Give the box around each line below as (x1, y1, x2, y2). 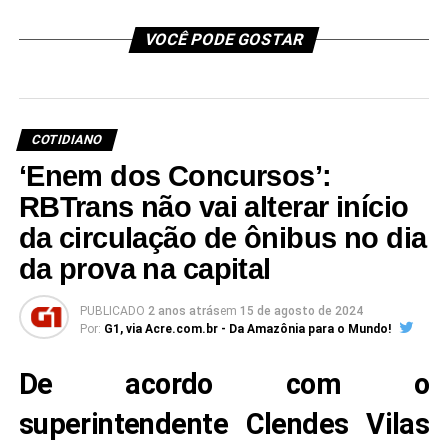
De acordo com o (18, 366, 430, 401)
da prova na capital (18, 252, 271, 285)
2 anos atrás (147, 303, 220, 318)
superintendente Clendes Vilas (18, 406, 430, 441)
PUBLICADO (79, 303, 145, 318)
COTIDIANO (29, 131, 104, 147)
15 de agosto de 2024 (239, 303, 363, 318)
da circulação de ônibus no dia (18, 221, 427, 254)
